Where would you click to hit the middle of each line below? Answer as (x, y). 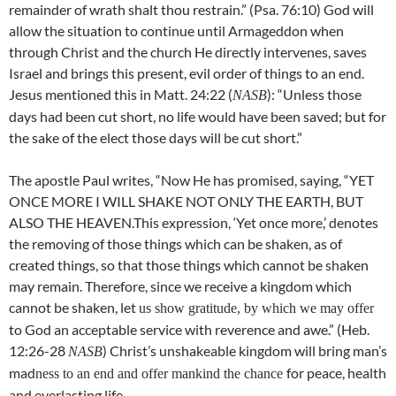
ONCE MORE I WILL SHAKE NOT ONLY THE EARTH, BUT (186, 202)
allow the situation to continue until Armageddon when (176, 31)
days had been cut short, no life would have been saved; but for (198, 117)
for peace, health (336, 373)
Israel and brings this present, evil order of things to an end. (187, 73)
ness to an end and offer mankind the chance (161, 374)
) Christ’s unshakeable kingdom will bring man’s (245, 351)
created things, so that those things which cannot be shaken (189, 265)
